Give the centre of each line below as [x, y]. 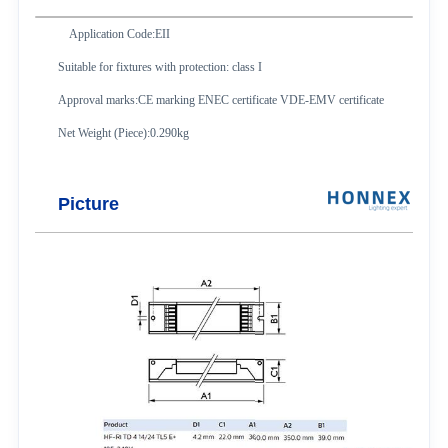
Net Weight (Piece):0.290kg [123, 132]
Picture [88, 203]
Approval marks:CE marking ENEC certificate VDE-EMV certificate [220, 99]
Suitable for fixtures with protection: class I [159, 66]
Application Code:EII [120, 33]
